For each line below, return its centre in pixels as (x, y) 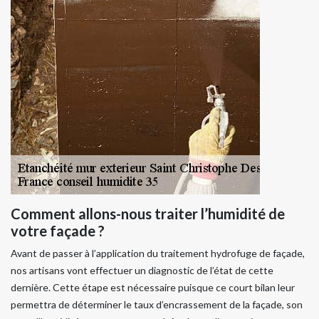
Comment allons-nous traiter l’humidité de (148, 214)
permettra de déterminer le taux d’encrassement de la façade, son (157, 305)
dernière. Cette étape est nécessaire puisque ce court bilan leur (153, 288)
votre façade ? (58, 231)
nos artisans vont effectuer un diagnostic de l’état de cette (142, 271)
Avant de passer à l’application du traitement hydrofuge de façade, (158, 253)
